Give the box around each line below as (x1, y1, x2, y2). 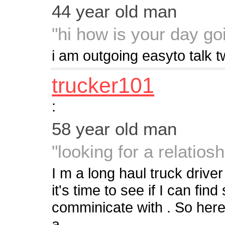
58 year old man (52, 119, 177, 139)
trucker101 (52, 73, 155, 98)
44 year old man (52, 1, 177, 21)
